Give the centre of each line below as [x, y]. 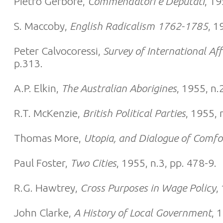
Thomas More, [49, 138]
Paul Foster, [42, 163]
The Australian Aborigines [119, 88]
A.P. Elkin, [38, 88]
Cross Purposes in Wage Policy [148, 188]
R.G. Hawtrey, [47, 188]
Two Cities [93, 163]
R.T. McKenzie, [48, 113]
